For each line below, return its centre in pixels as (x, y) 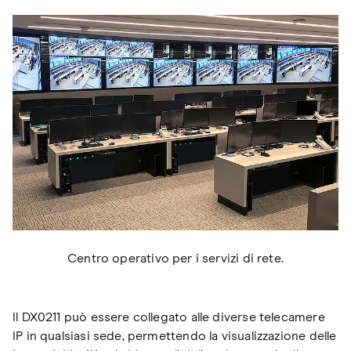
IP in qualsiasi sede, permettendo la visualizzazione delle (175, 336)
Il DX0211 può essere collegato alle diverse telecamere (169, 317)
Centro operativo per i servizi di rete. (175, 258)
